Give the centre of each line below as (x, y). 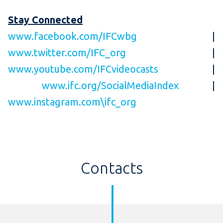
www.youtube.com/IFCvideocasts (83, 69)
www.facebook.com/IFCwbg (72, 36)
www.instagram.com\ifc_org (72, 102)
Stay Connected (45, 20)
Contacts (111, 168)
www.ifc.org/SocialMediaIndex (110, 86)
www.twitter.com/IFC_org (67, 53)
